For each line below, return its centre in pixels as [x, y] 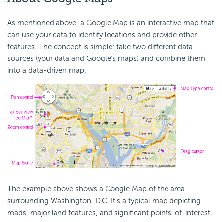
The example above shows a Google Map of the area [96, 189]
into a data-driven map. [47, 70]
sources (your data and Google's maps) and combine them [106, 58]
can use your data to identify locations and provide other [102, 34]
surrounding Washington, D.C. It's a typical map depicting [104, 200]
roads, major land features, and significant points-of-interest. [110, 212]
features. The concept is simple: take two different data [100, 46]
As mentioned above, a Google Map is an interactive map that [111, 23]
